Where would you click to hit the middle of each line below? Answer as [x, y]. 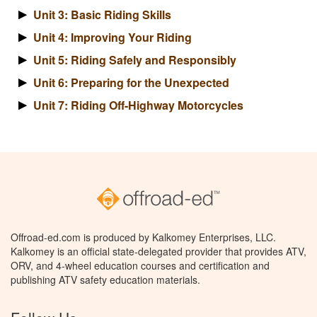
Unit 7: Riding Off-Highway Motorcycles [138, 105]
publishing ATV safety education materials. [105, 280]
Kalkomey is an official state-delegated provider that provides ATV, [158, 252]
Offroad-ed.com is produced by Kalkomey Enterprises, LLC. [143, 237]
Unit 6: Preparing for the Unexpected [131, 83]
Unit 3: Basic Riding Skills [102, 15]
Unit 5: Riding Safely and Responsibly [135, 60]
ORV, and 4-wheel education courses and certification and [140, 266]
